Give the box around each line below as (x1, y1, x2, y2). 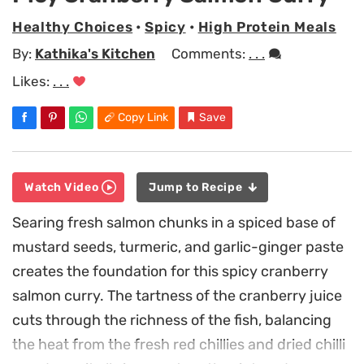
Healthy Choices (12, 18, 133, 35)
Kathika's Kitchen (35, 45, 155, 63)
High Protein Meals (197, 18, 336, 35)
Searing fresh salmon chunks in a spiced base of (12, 214, 336, 232)
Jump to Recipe (149, 180, 245, 195)
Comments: (171, 45, 249, 63)
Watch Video (24, 180, 102, 195)
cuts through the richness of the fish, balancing (12, 311, 331, 330)
